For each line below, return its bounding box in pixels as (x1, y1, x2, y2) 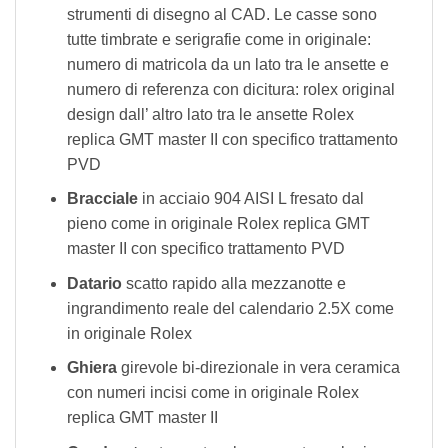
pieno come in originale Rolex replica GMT (66, 215, 370, 233)
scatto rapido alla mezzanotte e (125, 274, 346, 292)
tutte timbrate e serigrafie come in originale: (66, 30, 371, 48)
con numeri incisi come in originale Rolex (66, 384, 359, 402)
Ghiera (66, 359, 121, 377)
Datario (66, 274, 126, 292)
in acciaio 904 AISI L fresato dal (137, 190, 364, 208)
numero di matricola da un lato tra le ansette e (66, 55, 389, 73)
